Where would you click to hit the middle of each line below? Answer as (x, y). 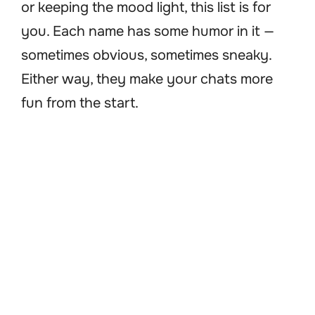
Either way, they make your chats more (147, 79)
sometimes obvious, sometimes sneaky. (146, 56)
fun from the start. (80, 103)
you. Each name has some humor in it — (148, 32)
